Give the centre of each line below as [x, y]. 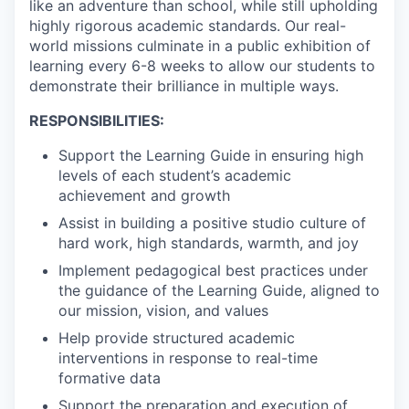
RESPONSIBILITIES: [97, 120]
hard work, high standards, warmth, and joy [209, 242]
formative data [110, 378]
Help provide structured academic [177, 337]
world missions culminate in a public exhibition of [200, 45]
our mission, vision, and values [163, 310]
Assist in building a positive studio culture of [212, 222]
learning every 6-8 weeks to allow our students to [202, 65]
